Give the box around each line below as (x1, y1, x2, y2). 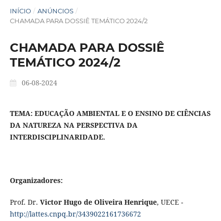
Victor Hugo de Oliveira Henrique (39, 197, 157, 207)
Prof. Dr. (9, 197, 40, 207)
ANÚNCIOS (37, 6, 74, 15)
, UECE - (156, 197, 183, 207)
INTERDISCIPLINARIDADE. (9, 132, 105, 142)
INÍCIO (9, 6, 31, 15)
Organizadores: (9, 176, 63, 185)
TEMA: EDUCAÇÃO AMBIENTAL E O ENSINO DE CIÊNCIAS (9, 108, 211, 118)
